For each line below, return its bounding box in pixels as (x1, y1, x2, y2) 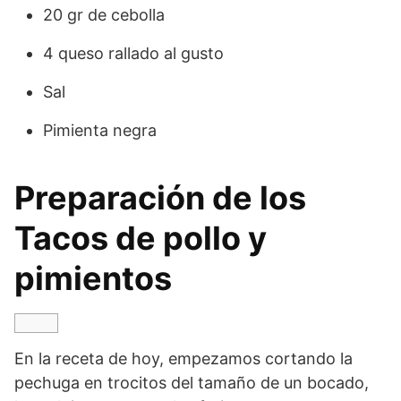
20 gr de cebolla (43, 5, 169, 25)
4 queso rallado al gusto (43, 44, 228, 64)
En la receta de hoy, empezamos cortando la (14, 349, 353, 369)
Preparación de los (14, 178, 306, 218)
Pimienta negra (43, 121, 157, 141)
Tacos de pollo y (14, 218, 267, 259)
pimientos (14, 259, 179, 299)
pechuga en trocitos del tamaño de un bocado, (14, 373, 369, 393)
